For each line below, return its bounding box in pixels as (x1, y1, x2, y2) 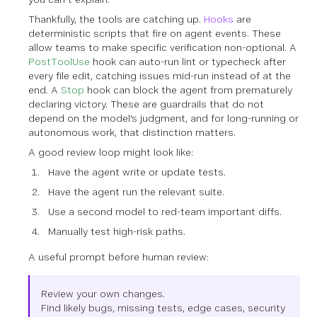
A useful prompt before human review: (28, 250, 209, 263)
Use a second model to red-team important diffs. (48, 205, 282, 217)
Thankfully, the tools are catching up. (28, 13, 204, 25)
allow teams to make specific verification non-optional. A (28, 41, 296, 53)
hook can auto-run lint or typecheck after (90, 55, 286, 67)
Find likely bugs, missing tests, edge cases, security (41, 301, 285, 313)
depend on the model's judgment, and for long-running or (28, 112, 299, 124)
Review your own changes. (41, 287, 165, 299)
